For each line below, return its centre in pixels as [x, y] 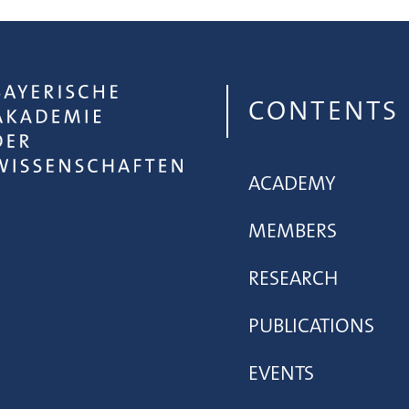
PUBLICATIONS [311, 326]
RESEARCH [293, 278]
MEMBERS [293, 231]
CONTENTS [324, 111]
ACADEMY [292, 184]
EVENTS [281, 373]
